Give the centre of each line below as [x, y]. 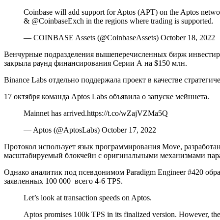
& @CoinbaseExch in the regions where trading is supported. [119, 21]
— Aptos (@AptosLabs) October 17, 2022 [90, 130]
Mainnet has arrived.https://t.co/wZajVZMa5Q [96, 113]
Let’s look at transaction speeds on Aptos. [88, 197]
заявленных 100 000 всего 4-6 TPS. [63, 181]
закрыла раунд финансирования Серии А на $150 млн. [96, 63]
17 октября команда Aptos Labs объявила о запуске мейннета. [107, 96]
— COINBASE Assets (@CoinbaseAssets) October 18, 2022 [119, 37]
